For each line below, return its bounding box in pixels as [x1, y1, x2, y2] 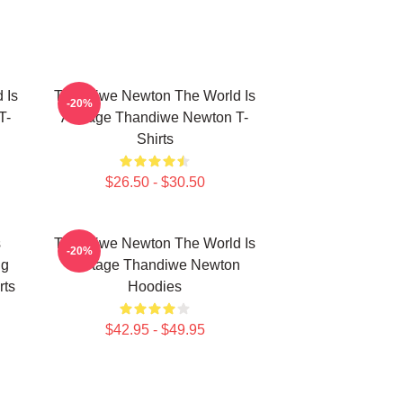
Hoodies [128, 279, 182, 294]
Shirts [136, 131, 174, 147]
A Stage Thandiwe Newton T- [61, 110, 248, 125]
